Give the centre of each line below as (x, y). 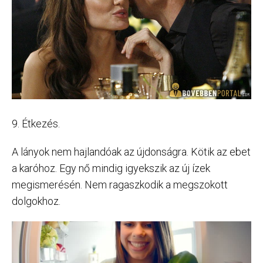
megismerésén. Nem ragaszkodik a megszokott (120, 185)
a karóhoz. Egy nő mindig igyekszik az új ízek (111, 168)
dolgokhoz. (36, 201)
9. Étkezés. (36, 124)
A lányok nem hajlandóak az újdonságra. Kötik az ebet (131, 152)
